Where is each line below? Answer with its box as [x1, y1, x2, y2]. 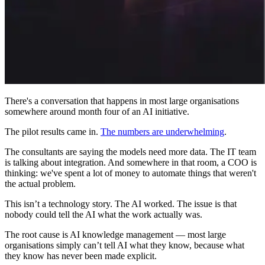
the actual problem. [5, 178, 76, 189]
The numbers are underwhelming [101, 126, 224, 137]
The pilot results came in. [5, 126, 101, 137]
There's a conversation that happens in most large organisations [5, 95, 239, 106]
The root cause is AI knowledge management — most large [5, 229, 226, 240]
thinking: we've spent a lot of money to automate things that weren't [5, 167, 256, 178]
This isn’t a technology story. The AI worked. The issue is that [5, 198, 237, 209]
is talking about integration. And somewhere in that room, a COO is [5, 157, 257, 167]
